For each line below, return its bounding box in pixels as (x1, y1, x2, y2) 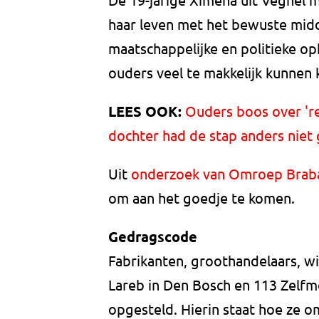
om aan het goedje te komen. (108, 189, 295, 207)
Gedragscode (108, 227, 197, 246)
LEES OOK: (108, 102, 182, 121)
